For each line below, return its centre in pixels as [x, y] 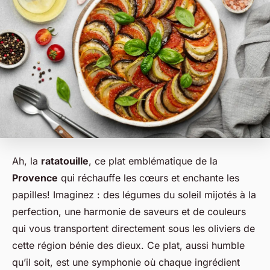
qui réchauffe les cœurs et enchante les [149, 177]
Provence [35, 177]
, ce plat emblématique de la [153, 161]
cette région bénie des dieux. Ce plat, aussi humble [128, 245]
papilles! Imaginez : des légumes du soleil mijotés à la [134, 194]
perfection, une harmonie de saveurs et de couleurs [129, 211]
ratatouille [65, 161]
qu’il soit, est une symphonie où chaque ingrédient [126, 262]
